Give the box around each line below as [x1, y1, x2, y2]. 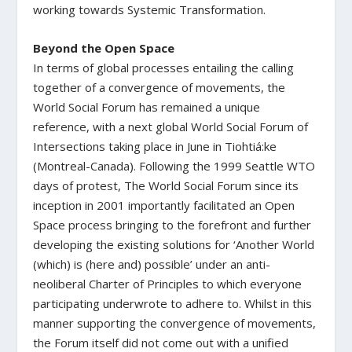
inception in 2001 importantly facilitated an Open [33, 196, 295, 213]
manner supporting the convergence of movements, [33, 314, 317, 331]
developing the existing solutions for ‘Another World [33, 236, 315, 252]
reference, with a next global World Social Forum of [33, 118, 309, 134]
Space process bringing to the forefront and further [33, 216, 312, 233]
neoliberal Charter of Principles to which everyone [33, 275, 302, 291]
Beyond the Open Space [33, 39, 175, 56]
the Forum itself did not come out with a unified [33, 334, 289, 350]
